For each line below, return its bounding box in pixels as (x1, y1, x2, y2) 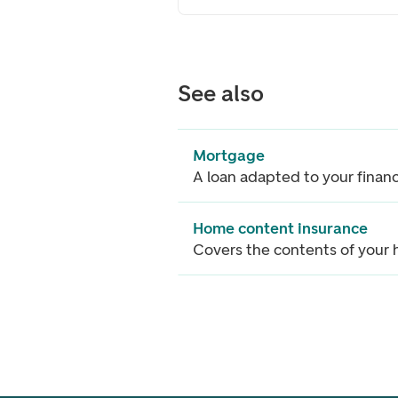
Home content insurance (193, 218, 368, 238)
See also (178, 78, 264, 107)
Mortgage (193, 145, 265, 165)
